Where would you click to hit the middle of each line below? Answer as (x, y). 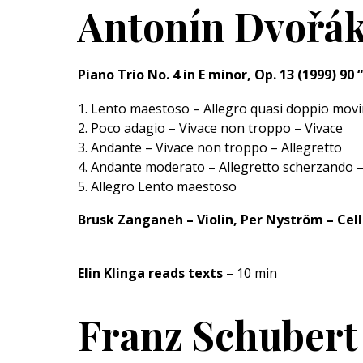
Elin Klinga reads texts (152, 273)
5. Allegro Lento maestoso (157, 186)
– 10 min (252, 273)
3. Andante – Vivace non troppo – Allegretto (210, 147)
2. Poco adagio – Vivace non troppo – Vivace (210, 128)
